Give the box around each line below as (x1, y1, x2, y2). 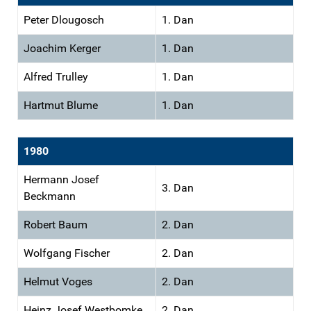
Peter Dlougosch (24, 12, 104, 26)
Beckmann (24, 189, 76, 203)
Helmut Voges (24, 274, 92, 288)
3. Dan (162, 180, 194, 194)
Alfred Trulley (24, 69, 88, 83)
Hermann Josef (24, 172, 99, 186)
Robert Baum (24, 217, 87, 231)
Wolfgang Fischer (24, 246, 110, 260)
